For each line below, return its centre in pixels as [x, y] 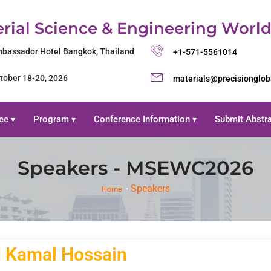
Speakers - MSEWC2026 [135, 168]
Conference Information [143, 119]
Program [52, 119]
